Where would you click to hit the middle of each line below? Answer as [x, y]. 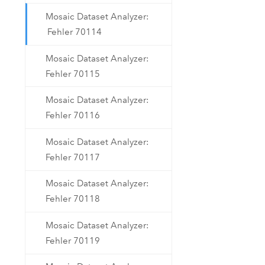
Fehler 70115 [73, 74]
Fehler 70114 [75, 32]
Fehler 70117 [73, 157]
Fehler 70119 [73, 240]
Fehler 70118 [73, 199]
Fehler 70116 [73, 116]
